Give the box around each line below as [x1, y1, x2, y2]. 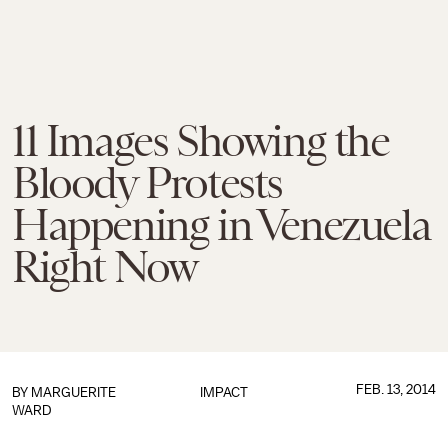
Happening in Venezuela [12, 200, 431, 250]
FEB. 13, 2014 [355, 382, 436, 397]
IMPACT [199, 385, 248, 400]
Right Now [12, 242, 197, 292]
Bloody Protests [12, 158, 283, 208]
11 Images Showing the [12, 116, 389, 166]
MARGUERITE [31, 385, 116, 400]
